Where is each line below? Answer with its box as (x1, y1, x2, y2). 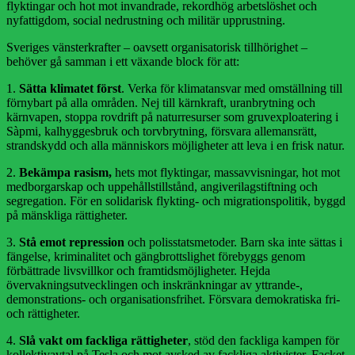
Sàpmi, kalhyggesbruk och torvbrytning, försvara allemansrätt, (6, 124, 317, 139)
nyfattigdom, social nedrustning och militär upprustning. (6, 13, 285, 28)
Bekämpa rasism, (19, 166, 112, 180)
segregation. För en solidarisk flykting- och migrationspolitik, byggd (6, 194, 345, 208)
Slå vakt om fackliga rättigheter (19, 334, 188, 348)
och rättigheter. (6, 307, 80, 321)
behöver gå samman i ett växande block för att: (6, 55, 239, 69)
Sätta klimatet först (19, 82, 121, 96)
